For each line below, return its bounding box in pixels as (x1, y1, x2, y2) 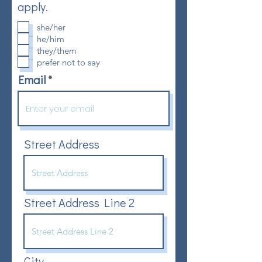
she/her (37, 21, 65, 33)
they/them (37, 44, 77, 56)
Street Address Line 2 (24, 195, 135, 210)
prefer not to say (37, 56, 100, 68)
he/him (37, 33, 64, 44)
